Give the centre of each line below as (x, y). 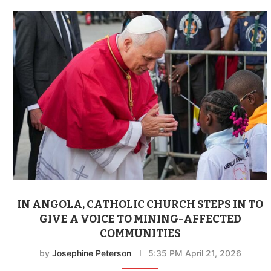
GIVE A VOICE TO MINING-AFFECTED (140, 219)
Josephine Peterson (91, 253)
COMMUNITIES (140, 233)
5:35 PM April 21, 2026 (194, 253)
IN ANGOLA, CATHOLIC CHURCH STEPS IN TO (140, 204)
